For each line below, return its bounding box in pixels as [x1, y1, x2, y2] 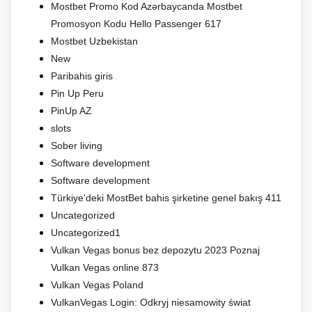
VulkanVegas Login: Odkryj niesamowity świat [51, 297, 251, 309]
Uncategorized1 [51, 227, 120, 239]
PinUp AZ [51, 105, 92, 117]
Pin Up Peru [51, 88, 104, 100]
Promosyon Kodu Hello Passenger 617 [51, 18, 221, 30]
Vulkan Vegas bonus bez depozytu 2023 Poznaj [51, 244, 260, 256]
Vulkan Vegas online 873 [51, 262, 159, 274]
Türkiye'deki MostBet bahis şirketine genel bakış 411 [51, 192, 281, 204]
